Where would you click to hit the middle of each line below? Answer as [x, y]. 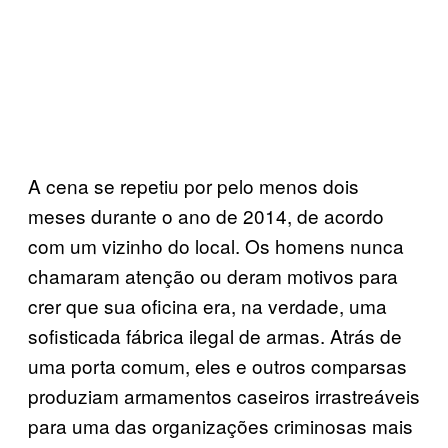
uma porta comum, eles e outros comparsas [217, 365]
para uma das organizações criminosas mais [220, 425]
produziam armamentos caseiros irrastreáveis [224, 395]
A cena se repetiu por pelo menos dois [193, 185]
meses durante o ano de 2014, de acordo [206, 215]
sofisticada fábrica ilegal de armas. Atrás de [215, 335]
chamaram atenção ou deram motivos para [213, 275]
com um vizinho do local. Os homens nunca [216, 245]
